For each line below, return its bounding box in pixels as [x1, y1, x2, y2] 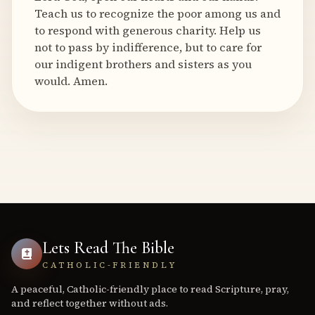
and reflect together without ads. [11, 296, 168, 310]
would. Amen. [34, 73, 108, 89]
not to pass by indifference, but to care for [34, 39, 262, 55]
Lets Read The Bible [42, 238, 174, 258]
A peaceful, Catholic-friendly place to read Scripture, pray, [11, 282, 289, 296]
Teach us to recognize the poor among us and [34, 6, 281, 21]
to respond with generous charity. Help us [34, 22, 261, 38]
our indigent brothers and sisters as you [34, 56, 252, 72]
